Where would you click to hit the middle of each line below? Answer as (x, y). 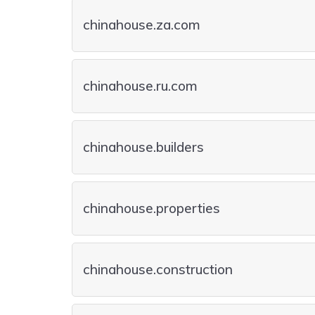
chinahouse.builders (143, 147)
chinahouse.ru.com (140, 86)
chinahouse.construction (158, 269)
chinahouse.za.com (142, 25)
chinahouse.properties (152, 208)
